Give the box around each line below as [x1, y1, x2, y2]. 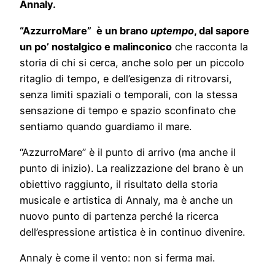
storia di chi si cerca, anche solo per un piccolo [20, 56, 244, 69]
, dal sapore [194, 24, 249, 37]
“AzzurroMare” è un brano [20, 24, 150, 37]
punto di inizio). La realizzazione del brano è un [20, 161, 244, 174]
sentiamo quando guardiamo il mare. [20, 120, 192, 133]
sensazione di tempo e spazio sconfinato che [20, 104, 236, 117]
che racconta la [172, 40, 248, 53]
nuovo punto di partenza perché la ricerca [20, 209, 219, 222]
